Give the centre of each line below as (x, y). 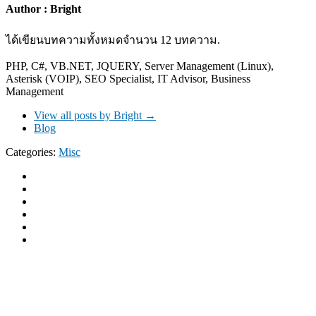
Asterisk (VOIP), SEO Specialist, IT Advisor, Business (128, 78)
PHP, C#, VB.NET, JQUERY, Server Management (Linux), (140, 66)
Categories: (32, 152)
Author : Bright (43, 9)
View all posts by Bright (89, 115)
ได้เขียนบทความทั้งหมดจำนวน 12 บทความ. (113, 39)
